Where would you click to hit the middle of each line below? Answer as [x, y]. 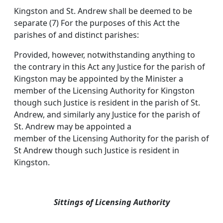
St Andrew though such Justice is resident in [97, 151]
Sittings [69, 202]
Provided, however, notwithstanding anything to [105, 55]
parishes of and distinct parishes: [76, 35]
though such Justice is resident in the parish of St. [107, 103]
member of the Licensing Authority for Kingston [104, 91]
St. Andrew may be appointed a [73, 127]
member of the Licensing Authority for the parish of [111, 139]
